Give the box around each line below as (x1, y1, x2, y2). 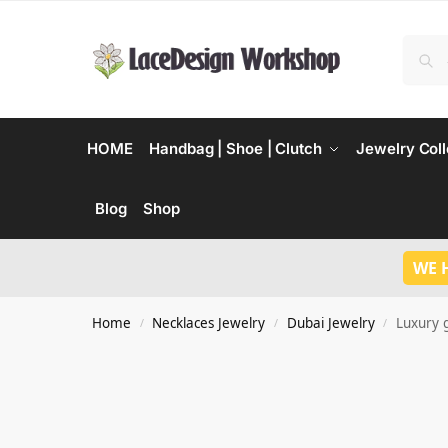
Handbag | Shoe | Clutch (149, 139, 322, 158)
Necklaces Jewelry (152, 314, 266, 332)
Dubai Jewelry (286, 314, 375, 332)
